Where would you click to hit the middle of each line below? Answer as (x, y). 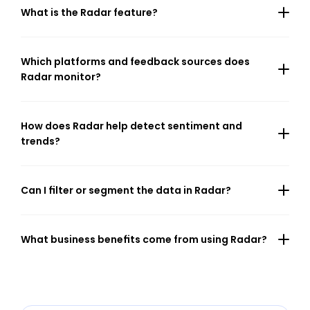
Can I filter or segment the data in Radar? (126, 190)
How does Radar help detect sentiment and (131, 126)
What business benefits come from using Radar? (144, 239)
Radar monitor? (61, 77)
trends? (40, 141)
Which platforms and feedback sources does (135, 62)
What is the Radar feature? (89, 12)
